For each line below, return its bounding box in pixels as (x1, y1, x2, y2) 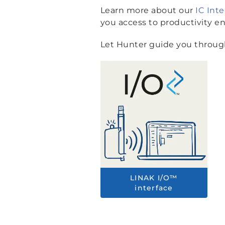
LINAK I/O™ (130, 173, 178, 183)
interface (135, 183, 173, 193)
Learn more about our (100, 5, 195, 15)
